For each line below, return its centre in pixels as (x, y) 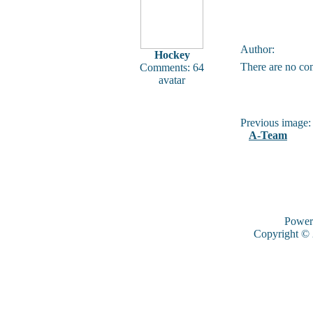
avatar (172, 80)
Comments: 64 (172, 67)
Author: (257, 49)
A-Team (268, 135)
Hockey (172, 55)
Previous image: (276, 123)
